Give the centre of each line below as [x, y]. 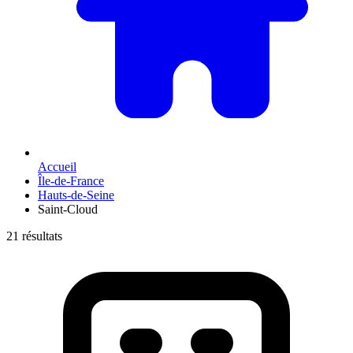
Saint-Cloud [68, 209]
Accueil [57, 166]
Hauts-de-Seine [76, 195]
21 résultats [34, 236]
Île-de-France [71, 180]
